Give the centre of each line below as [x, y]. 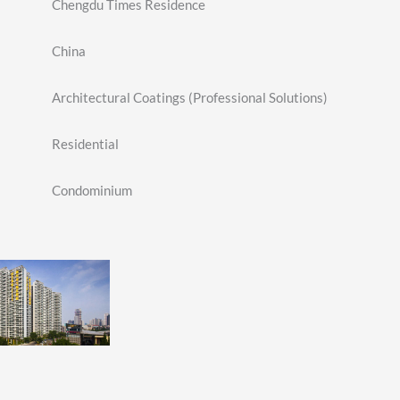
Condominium [92, 190]
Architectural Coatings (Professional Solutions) [189, 97]
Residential [85, 143]
